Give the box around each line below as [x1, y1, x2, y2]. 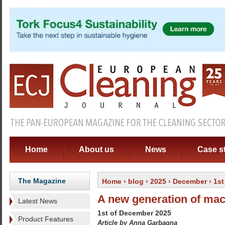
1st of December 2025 [97, 209, 171, 217]
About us [79, 145, 114, 154]
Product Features [18, 215, 73, 223]
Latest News [18, 197, 57, 205]
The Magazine [18, 177, 66, 185]
